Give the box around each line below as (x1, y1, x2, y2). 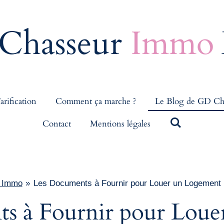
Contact (42, 117, 71, 129)
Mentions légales (90, 117, 151, 129)
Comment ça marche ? (55, 95, 136, 107)
